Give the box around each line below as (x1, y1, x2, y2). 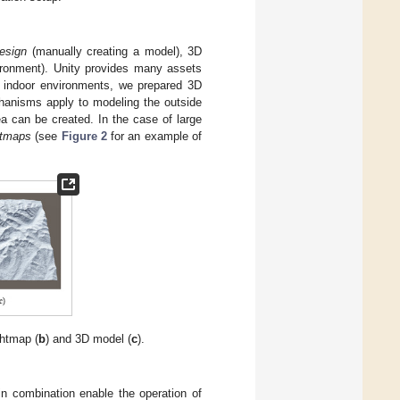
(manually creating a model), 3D (27, 44, 203, 58)
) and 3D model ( (45, 332, 131, 346)
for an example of (106, 129, 203, 143)
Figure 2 (61, 129, 107, 143)
